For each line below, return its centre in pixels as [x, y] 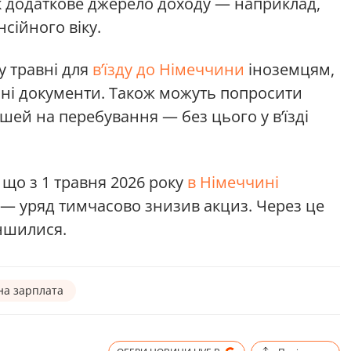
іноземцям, [289, 69]
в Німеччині [233, 182]
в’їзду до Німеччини [168, 69]
